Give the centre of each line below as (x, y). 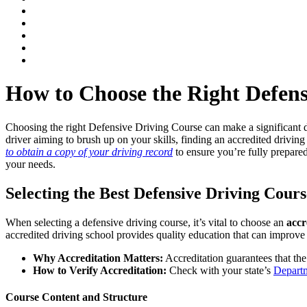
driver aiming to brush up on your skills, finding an (116, 139)
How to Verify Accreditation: (100, 270)
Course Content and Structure (76, 297)
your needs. (30, 164)
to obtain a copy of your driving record (89, 151)
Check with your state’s (220, 270)
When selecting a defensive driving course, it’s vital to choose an (146, 222)
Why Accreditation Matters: (98, 258)
